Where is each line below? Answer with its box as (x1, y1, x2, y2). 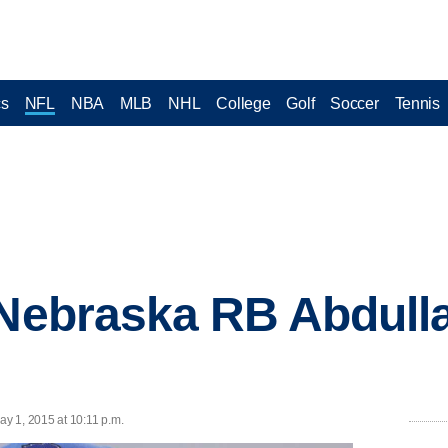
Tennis (394, 94, 440, 112)
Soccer (330, 94, 379, 112)
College (216, 94, 271, 112)
